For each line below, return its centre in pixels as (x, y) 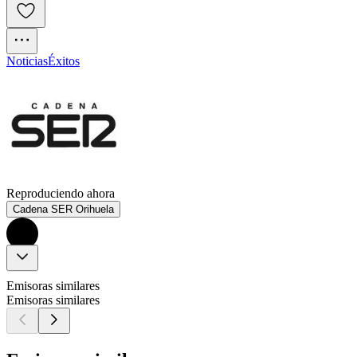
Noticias (27, 61)
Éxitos (64, 61)
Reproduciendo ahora (61, 194)
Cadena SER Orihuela (63, 210)
